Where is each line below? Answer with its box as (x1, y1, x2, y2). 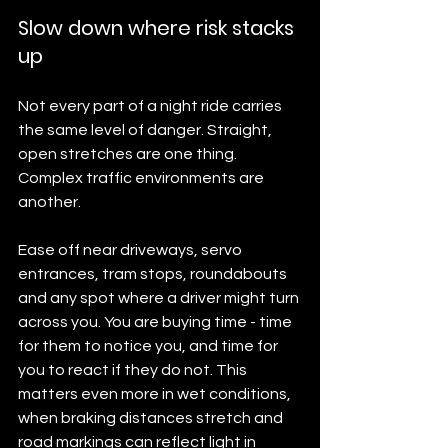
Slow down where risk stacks (18, 13, 299, 42)
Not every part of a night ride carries (18, 97, 285, 114)
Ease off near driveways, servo (18, 241, 245, 258)
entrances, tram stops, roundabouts (18, 265, 290, 282)
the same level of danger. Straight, (18, 121, 275, 138)
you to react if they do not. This (18, 361, 250, 378)
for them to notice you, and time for (18, 337, 281, 354)
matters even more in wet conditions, (18, 385, 294, 402)
